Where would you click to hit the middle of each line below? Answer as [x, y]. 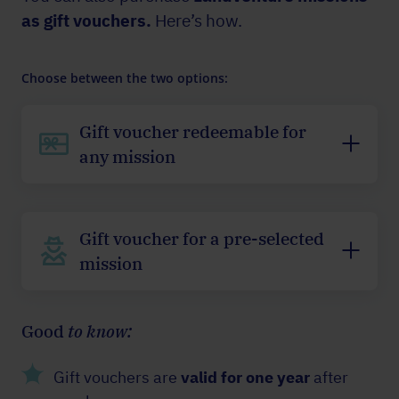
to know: [100, 331]
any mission [127, 156]
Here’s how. [197, 20]
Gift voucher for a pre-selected [202, 238]
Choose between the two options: [125, 77]
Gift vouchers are [117, 377]
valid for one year [245, 377]
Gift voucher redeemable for [193, 131]
